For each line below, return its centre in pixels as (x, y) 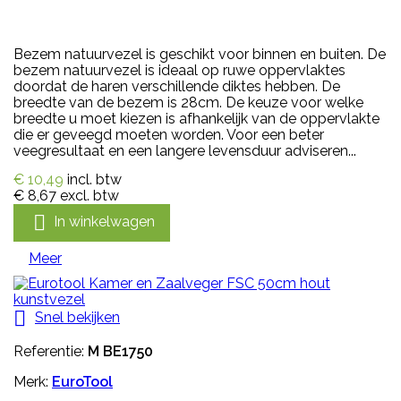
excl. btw (90, 195)
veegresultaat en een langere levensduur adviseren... (185, 150)
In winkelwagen (104, 221)
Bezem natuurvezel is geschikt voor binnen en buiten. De (200, 54)
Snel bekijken (77, 317)
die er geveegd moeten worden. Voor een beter (169, 134)
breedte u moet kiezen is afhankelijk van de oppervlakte (196, 118)
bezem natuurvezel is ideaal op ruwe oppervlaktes (179, 70)
